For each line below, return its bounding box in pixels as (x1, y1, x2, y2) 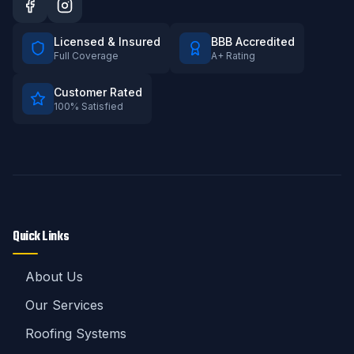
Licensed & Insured (54, 35, 160, 48)
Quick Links (13, 227, 70, 247)
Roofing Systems (25, 326, 126, 341)
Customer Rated (54, 85, 142, 99)
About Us (25, 269, 83, 284)
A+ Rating (211, 50, 255, 62)
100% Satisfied (54, 100, 123, 112)
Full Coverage (54, 50, 119, 62)
